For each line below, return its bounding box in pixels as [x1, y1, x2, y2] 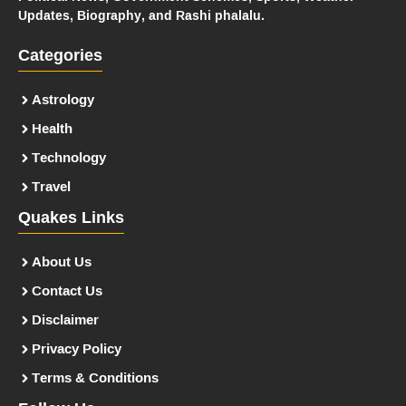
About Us [32, 248, 92, 275]
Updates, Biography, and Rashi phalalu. [18, 3, 265, 28]
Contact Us [32, 277, 102, 304]
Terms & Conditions [32, 364, 159, 391]
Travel [32, 173, 71, 200]
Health [32, 115, 72, 142]
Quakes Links [18, 208, 124, 230]
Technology [32, 144, 106, 171]
